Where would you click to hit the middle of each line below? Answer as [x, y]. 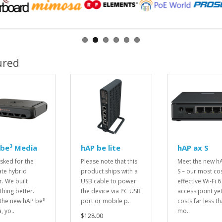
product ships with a [109, 171]
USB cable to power [108, 181]
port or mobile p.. [106, 201]
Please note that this [109, 162]
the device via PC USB [111, 191]
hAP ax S [193, 148]
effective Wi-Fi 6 [199, 181]
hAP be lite [100, 148]
